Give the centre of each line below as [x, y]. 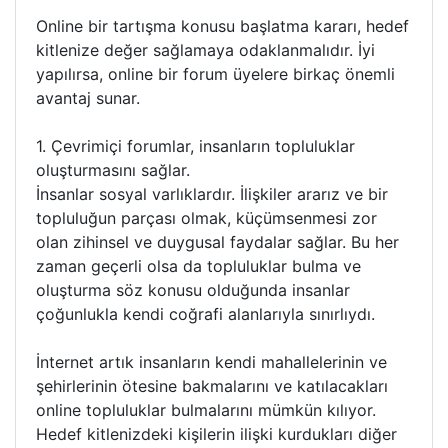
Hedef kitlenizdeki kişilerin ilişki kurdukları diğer [216, 434]
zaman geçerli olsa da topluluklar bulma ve [198, 266]
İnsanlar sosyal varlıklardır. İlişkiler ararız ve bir [212, 194]
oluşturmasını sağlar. [113, 170]
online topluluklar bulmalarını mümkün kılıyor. [206, 410]
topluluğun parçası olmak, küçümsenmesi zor [206, 218]
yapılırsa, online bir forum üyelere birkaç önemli [215, 74]
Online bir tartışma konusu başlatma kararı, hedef [222, 26]
